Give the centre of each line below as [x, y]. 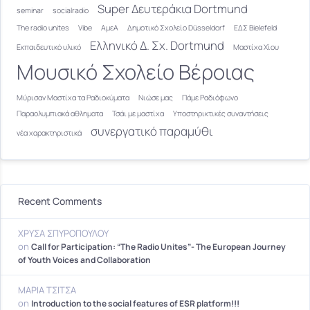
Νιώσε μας [156, 98]
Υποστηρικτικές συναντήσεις [221, 114]
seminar [30, 11]
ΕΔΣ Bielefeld [255, 28]
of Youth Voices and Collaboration [84, 260]
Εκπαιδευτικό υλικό [49, 47]
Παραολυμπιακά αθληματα [60, 114]
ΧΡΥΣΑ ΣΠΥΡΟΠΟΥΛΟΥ [63, 234]
